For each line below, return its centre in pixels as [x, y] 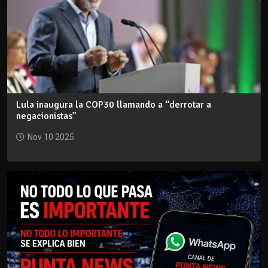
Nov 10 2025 [51, 137]
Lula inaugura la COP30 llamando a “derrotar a [114, 104]
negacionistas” [46, 116]
